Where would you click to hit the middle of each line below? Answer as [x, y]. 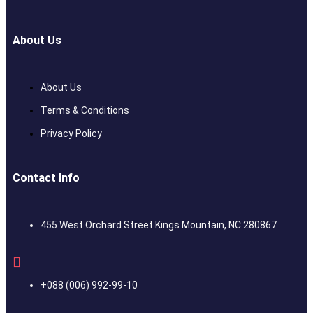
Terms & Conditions [85, 110]
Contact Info [46, 177]
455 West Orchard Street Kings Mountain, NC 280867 [159, 225]
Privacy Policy [71, 133]
